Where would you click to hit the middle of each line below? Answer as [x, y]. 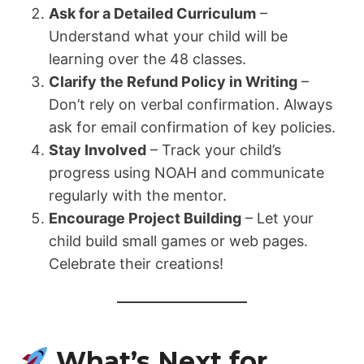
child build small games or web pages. [178, 241]
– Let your [277, 219]
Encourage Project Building [145, 219]
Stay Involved [97, 150]
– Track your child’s [214, 150]
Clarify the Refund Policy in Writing [173, 82]
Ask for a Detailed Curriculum [152, 14]
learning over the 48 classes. [147, 59]
